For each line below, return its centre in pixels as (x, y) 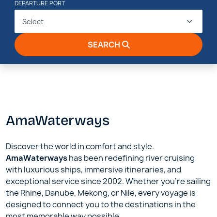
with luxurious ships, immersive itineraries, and (93, 170)
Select (33, 21)
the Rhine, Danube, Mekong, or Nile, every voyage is (101, 193)
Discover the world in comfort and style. (80, 146)
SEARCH (104, 45)
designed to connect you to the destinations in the (101, 204)
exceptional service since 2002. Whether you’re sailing (108, 181)
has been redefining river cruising (131, 158)
